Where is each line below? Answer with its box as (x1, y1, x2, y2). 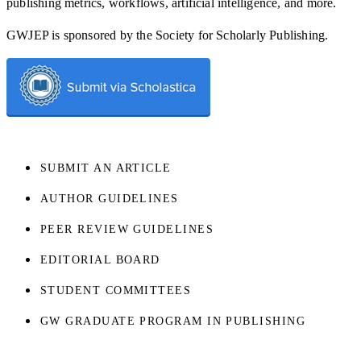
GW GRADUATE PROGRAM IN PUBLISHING (40, 314, 306, 327)
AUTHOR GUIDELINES (40, 192, 179, 205)
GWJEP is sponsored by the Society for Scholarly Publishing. (6, 27, 329, 42)
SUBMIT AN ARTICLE (40, 161, 172, 174)
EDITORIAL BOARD (40, 253, 160, 266)
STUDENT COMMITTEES (40, 284, 192, 297)
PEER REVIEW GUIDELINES (40, 222, 214, 235)
